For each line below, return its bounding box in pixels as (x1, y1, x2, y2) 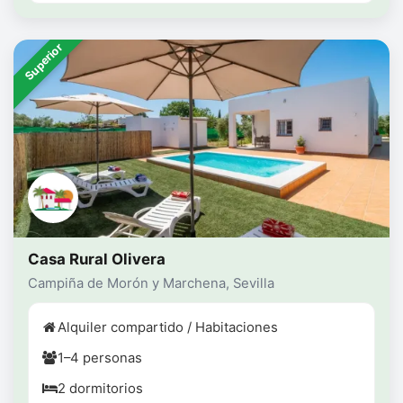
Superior (22, 40, 66, 84)
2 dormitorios (58, 381, 143, 398)
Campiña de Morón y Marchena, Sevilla (28, 275, 274, 292)
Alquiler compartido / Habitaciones (58, 319, 278, 336)
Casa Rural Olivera (28, 250, 166, 269)
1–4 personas (58, 350, 142, 367)
